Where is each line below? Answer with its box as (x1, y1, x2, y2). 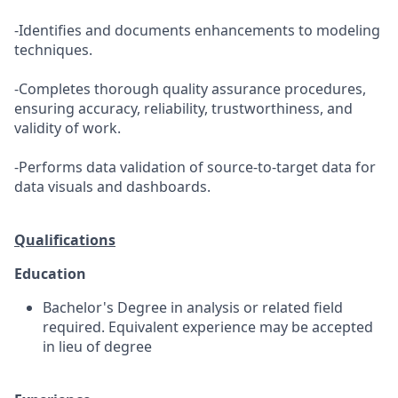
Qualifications (14, 230, 115, 250)
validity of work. (14, 118, 121, 138)
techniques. (14, 40, 92, 60)
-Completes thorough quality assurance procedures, (14, 79, 366, 99)
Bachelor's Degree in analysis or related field (43, 298, 343, 317)
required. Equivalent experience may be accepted (43, 317, 373, 337)
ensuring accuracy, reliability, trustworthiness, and (14, 99, 353, 118)
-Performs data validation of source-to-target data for (14, 157, 376, 177)
